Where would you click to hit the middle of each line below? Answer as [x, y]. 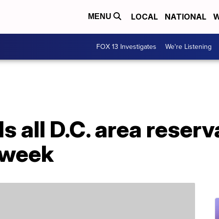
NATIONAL [186, 17]
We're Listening [188, 46]
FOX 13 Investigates [126, 46]
